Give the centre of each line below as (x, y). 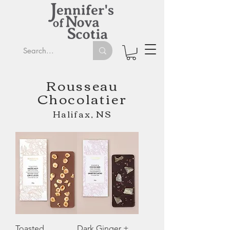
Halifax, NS (82, 114)
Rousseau (82, 85)
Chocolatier (82, 98)
